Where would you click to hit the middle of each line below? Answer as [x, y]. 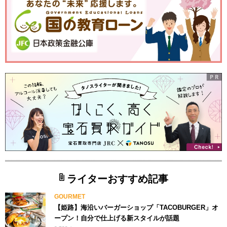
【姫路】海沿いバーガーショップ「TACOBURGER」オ [137, 207]
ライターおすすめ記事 [117, 179]
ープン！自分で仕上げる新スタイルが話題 [117, 218]
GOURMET [70, 196]
